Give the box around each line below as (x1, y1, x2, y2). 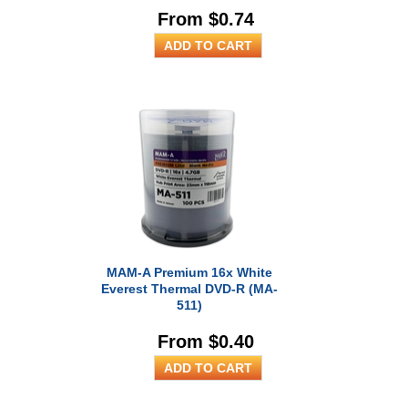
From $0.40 (158, 331, 255, 352)
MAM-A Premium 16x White (107, 265, 273, 280)
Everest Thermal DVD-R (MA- (101, 281, 279, 296)
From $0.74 (158, 9, 255, 29)
